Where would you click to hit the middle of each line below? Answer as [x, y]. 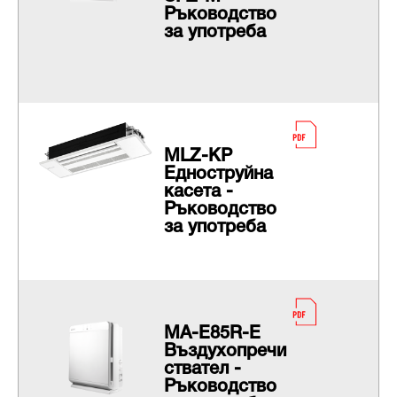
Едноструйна [218, 175]
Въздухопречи [225, 352]
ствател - [202, 370]
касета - [198, 193]
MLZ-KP [198, 157]
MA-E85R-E [212, 335]
